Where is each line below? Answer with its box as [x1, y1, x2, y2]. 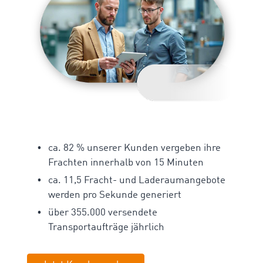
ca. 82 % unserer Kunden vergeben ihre [48, 143, 221, 153]
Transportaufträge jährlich [48, 222, 164, 232]
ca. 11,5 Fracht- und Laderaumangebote [48, 175, 225, 186]
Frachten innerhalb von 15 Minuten [48, 157, 204, 168]
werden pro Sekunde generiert [48, 190, 181, 200]
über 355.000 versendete [48, 207, 157, 218]
